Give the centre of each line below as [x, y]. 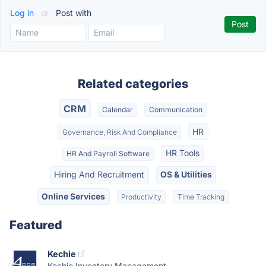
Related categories [133, 84]
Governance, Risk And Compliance [119, 132]
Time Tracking [201, 197]
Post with [72, 13]
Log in [23, 13]
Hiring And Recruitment [99, 175]
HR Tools [182, 153]
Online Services [74, 196]
